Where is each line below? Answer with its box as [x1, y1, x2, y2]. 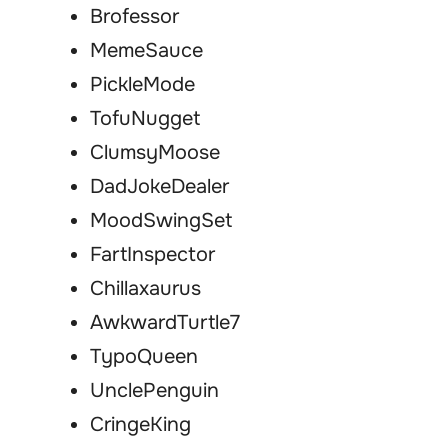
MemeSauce [90, 38, 203, 64]
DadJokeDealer [90, 174, 229, 200]
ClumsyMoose [90, 140, 220, 166]
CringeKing [90, 412, 191, 438]
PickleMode [90, 72, 195, 98]
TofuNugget [90, 106, 200, 132]
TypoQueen [90, 344, 198, 370]
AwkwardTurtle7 [90, 310, 240, 336]
